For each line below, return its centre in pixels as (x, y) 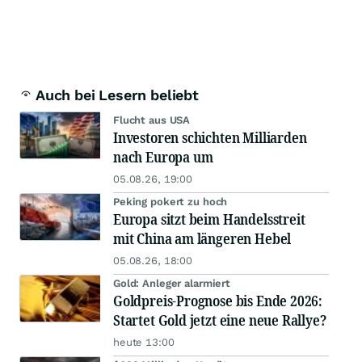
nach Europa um (163, 157)
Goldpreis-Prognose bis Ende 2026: (218, 301)
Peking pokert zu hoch (170, 202)
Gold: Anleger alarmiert (172, 284)
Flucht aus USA (152, 120)
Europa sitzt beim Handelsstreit (209, 219)
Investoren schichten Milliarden (210, 138)
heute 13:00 (144, 343)
